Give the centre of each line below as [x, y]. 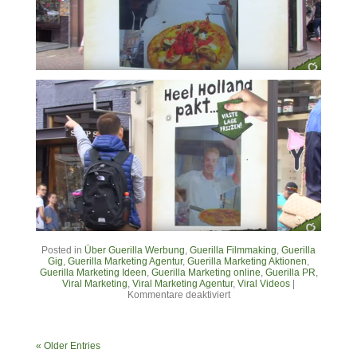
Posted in [63, 250]
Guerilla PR [290, 272]
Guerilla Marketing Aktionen [247, 261]
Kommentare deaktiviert [178, 294]
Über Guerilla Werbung [135, 250]
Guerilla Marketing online [206, 272]
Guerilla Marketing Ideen [93, 272]
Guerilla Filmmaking [233, 250]
